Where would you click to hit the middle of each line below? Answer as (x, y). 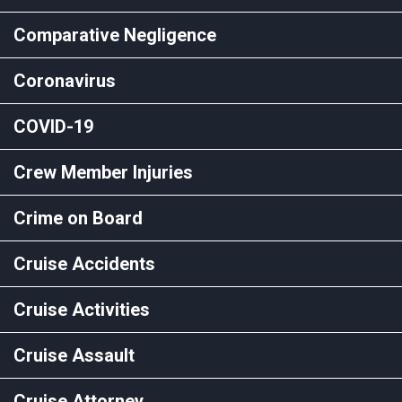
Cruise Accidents (84, 263)
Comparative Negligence (115, 35)
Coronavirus (65, 80)
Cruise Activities (82, 309)
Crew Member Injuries (103, 172)
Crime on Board (78, 218)
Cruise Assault (74, 355)
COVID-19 (53, 126)
